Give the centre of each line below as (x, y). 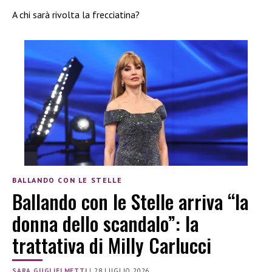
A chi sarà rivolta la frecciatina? (76, 15)
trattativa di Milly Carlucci (112, 245)
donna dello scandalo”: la (105, 223)
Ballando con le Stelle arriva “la (130, 201)
